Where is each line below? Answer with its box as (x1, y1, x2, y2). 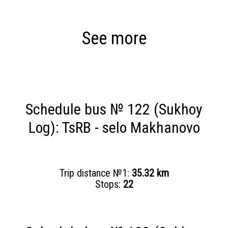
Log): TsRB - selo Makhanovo (28, 119, 200, 136)
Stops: (95, 178, 123, 190)
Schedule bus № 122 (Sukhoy (25, 100, 203, 118)
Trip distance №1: (59, 167, 132, 179)
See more (81, 28, 147, 49)
